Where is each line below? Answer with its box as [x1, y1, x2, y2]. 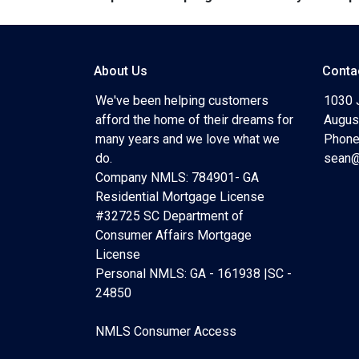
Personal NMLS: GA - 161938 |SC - [95, 266, 292, 281]
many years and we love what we [95, 131, 280, 147]
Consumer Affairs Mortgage [95, 228, 252, 243]
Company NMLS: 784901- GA [95, 170, 259, 185]
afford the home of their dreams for [95, 112, 293, 127]
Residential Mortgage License [95, 189, 264, 204]
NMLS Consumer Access [95, 324, 236, 339]
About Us [94, 63, 147, 79]
